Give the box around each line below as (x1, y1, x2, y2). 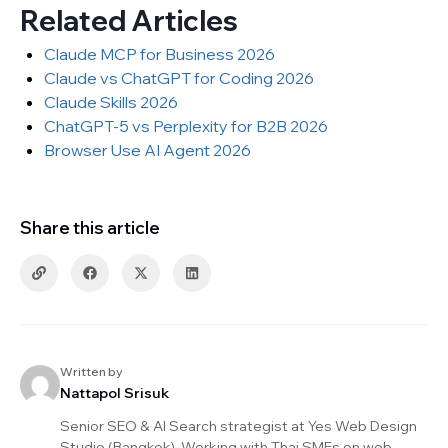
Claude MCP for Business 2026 (44, 44, 275, 64)
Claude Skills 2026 (44, 92, 178, 112)
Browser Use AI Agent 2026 (44, 140, 251, 160)
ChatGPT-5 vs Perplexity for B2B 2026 (44, 116, 328, 136)
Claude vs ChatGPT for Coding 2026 (44, 68, 314, 88)
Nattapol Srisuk (60, 384, 169, 402)
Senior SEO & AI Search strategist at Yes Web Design (60, 417, 417, 435)
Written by (60, 364, 123, 379)
